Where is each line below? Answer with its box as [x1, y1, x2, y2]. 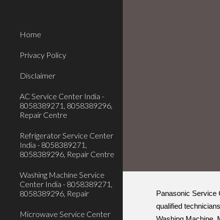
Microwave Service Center [20, 209, 110, 219]
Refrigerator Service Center [20, 131, 113, 140]
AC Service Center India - [20, 91, 104, 101]
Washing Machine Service [20, 170, 105, 179]
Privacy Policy [20, 50, 66, 59]
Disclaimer [20, 71, 55, 80]
